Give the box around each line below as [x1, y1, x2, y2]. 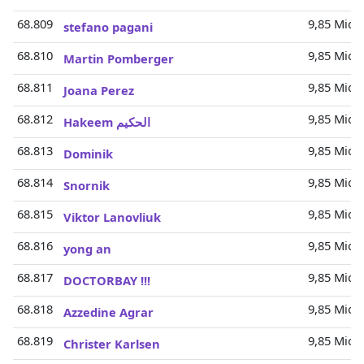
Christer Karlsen [63, 336, 160, 352]
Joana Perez [63, 82, 134, 98]
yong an [63, 240, 111, 257]
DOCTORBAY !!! [63, 272, 150, 288]
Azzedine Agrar [63, 304, 154, 320]
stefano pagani [63, 19, 153, 35]
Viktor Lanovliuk [63, 209, 161, 225]
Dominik [63, 145, 113, 162]
